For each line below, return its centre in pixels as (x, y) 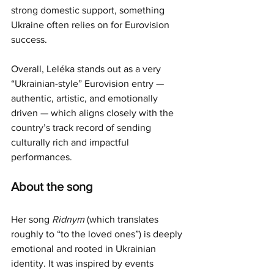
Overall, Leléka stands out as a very (87, 68)
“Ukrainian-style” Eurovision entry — (89, 83)
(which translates (123, 219)
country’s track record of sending (82, 127)
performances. (42, 157)
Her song (31, 219)
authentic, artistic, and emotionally (86, 98)
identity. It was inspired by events (83, 263)
